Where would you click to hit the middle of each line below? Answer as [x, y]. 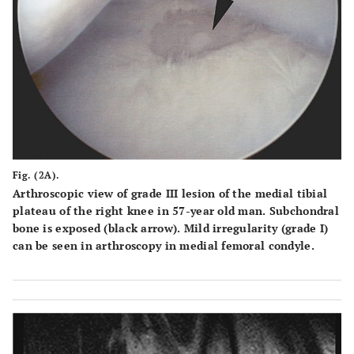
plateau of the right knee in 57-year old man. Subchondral [176, 210]
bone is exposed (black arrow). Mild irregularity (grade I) [171, 228]
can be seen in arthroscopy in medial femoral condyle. [164, 245]
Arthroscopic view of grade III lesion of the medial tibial [170, 193]
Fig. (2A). [36, 175]
